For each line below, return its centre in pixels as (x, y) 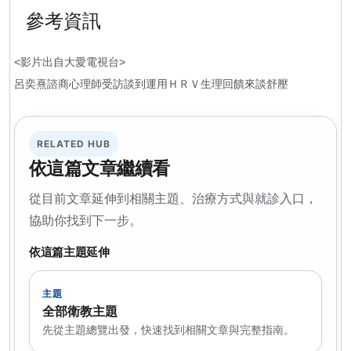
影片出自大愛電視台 (70, 62)
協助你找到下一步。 (85, 221)
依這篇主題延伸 (69, 252)
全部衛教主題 (80, 311)
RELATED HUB (74, 144)
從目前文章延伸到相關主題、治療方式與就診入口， (173, 199)
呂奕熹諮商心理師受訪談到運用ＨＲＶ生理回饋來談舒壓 (151, 85)
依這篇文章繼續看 (100, 169)
